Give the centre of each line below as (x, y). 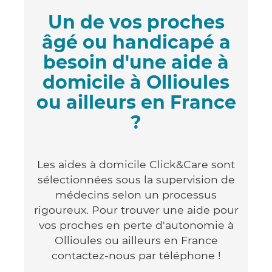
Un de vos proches (136, 22)
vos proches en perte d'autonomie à (136, 225)
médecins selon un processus (136, 194)
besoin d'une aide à (136, 62)
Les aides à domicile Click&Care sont (136, 164)
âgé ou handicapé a (136, 42)
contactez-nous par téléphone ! (136, 255)
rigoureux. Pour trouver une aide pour (136, 209)
